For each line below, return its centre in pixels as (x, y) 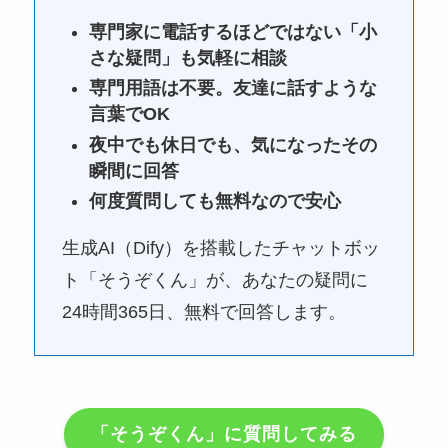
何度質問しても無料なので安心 (214, 201)
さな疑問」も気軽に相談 (187, 57)
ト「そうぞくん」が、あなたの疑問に (214, 279)
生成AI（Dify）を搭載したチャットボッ (220, 247)
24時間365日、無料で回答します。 (203, 311)
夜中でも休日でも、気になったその (232, 144)
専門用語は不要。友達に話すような (232, 88)
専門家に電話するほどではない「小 (232, 31)
